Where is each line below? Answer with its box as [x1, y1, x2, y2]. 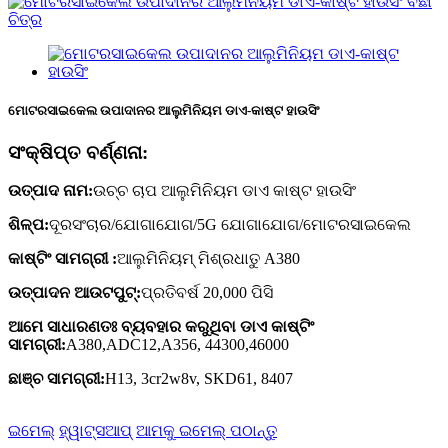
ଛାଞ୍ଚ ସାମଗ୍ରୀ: [8, 370, 105, 388]
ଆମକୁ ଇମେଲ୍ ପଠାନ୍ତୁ [136, 422, 277, 440]
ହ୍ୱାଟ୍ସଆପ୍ [59, 422, 132, 440]
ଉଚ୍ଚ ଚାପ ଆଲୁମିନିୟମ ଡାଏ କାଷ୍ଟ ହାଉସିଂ [93, 182, 356, 200]
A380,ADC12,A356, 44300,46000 [66, 336, 289, 354]
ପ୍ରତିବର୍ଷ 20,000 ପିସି [141, 284, 273, 302]
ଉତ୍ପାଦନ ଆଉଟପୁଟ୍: [8, 284, 141, 302]
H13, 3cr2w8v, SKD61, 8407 [105, 370, 293, 388]
